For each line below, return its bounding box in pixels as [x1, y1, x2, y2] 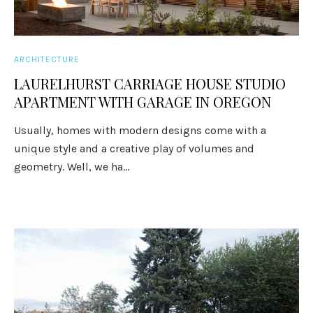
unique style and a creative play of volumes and [14, 142, 255, 155]
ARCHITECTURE [14, 54, 80, 64]
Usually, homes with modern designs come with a [14, 124, 267, 137]
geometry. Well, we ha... [14, 160, 130, 173]
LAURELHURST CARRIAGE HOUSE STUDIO [14, 74, 286, 93]
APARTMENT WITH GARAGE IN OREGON [14, 92, 272, 111]
